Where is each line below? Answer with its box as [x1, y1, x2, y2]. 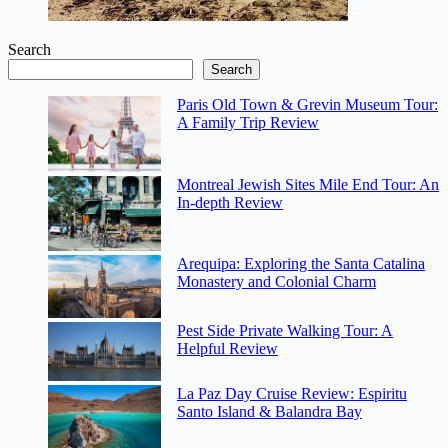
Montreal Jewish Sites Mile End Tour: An [177, 175, 439, 193]
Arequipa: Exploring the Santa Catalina [177, 254, 425, 272]
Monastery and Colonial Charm [177, 272, 376, 290]
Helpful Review [177, 340, 278, 358]
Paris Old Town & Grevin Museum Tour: [177, 96, 438, 114]
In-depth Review [177, 193, 283, 211]
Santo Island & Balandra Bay [177, 403, 362, 421]
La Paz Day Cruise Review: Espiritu [177, 385, 407, 403]
